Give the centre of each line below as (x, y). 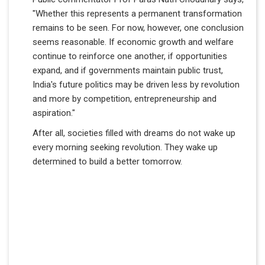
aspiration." (54, 113)
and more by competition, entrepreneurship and (125, 98)
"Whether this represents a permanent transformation (137, 13)
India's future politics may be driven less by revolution (136, 84)
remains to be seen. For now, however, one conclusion (138, 28)
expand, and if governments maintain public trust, (128, 70)
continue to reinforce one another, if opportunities (130, 56)
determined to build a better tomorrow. (107, 161)
